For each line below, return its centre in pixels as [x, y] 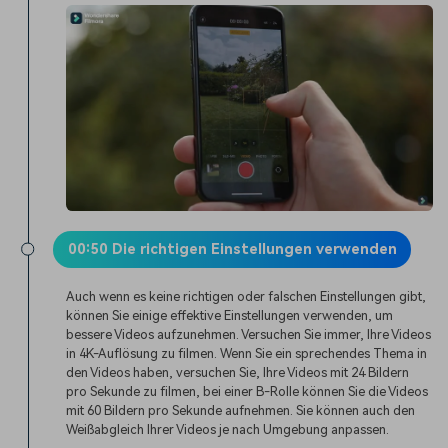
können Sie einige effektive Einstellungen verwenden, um [230, 315]
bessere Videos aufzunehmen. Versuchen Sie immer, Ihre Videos [249, 334]
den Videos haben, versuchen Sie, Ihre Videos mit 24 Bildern [238, 372]
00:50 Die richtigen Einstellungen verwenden [232, 249]
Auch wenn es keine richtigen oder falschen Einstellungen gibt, [246, 296]
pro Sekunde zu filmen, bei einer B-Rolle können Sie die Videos [247, 391]
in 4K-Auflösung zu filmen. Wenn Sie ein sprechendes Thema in [247, 353]
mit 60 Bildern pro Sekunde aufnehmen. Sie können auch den [241, 410]
